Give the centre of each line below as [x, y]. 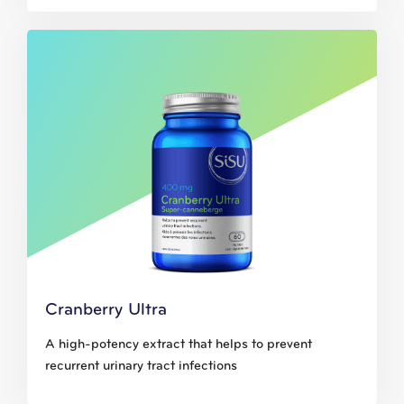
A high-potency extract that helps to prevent [179, 345]
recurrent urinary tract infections [141, 367]
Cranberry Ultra [106, 311]
